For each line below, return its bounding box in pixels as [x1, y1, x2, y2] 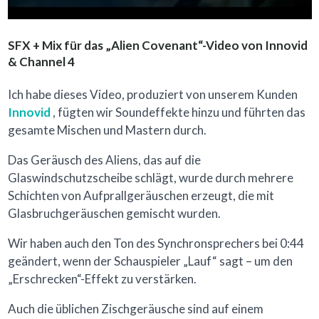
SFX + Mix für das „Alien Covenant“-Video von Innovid [7, 38, 308, 53]
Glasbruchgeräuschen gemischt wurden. [7, 206, 221, 221]
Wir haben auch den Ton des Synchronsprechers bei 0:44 [7, 236, 304, 251]
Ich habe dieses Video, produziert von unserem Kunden [7, 87, 298, 103]
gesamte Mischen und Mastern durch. [7, 122, 206, 138]
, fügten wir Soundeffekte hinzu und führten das [50, 105, 305, 120]
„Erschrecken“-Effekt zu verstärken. [7, 271, 197, 287]
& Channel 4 [7, 54, 75, 70]
